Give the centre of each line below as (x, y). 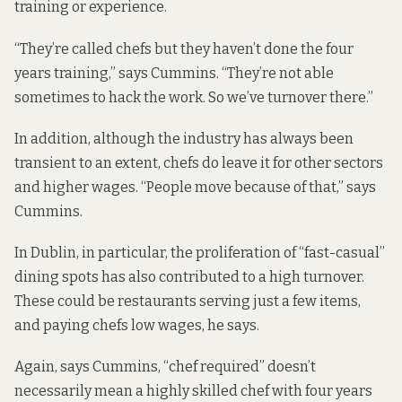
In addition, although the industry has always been (184, 138)
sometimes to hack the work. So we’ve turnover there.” (194, 97)
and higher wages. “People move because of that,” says (195, 187)
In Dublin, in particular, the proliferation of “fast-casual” (200, 252)
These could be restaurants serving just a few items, (188, 301)
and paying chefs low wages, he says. (137, 325)
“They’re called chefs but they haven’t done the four (184, 48)
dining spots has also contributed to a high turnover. (189, 276)
